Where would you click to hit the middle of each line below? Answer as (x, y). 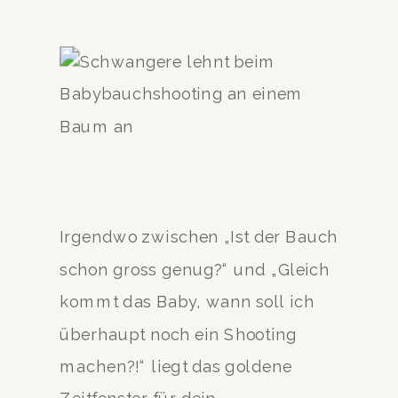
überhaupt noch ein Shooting (178, 334)
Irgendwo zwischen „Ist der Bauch (199, 237)
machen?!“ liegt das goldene (176, 366)
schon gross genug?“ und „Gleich (195, 269)
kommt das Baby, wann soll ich (187, 301)
